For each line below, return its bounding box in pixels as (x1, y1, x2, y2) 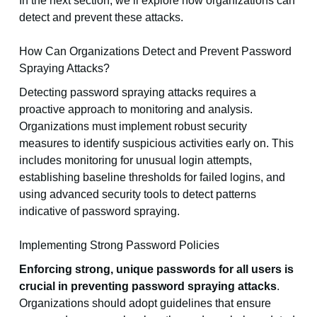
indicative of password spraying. (18, 205, 180, 218)
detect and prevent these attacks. (18, 11, 183, 24)
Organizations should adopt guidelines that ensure (18, 297, 271, 310)
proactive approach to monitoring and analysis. (18, 103, 253, 116)
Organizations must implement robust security (18, 120, 247, 133)
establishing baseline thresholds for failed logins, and (18, 171, 285, 184)
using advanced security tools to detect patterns (18, 188, 256, 201)
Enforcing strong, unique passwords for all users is (18, 263, 294, 276)
